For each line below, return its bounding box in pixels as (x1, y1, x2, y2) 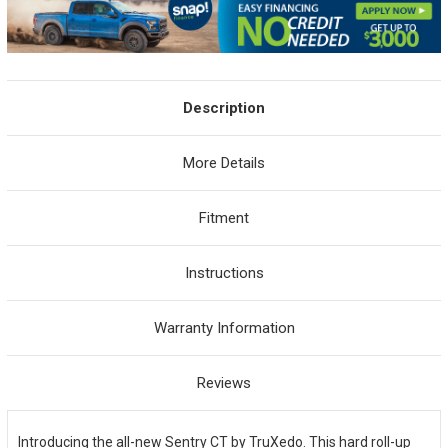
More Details (183, 153, 265, 172)
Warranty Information (153, 318, 295, 337)
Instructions (184, 263, 264, 282)
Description (183, 98, 265, 117)
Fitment (199, 208, 249, 227)
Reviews (197, 373, 251, 392)
